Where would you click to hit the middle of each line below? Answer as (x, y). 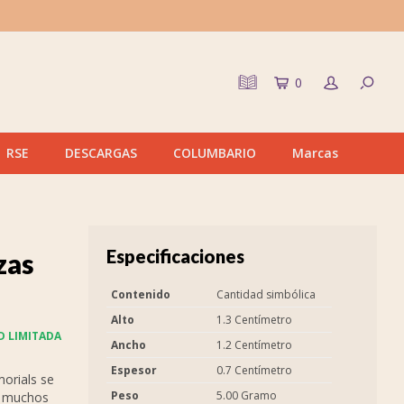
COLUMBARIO (215, 153)
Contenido (141, 294)
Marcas (315, 153)
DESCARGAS (101, 153)
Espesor (134, 370)
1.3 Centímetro (254, 320)
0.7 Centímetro (254, 370)
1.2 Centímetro (254, 345)
